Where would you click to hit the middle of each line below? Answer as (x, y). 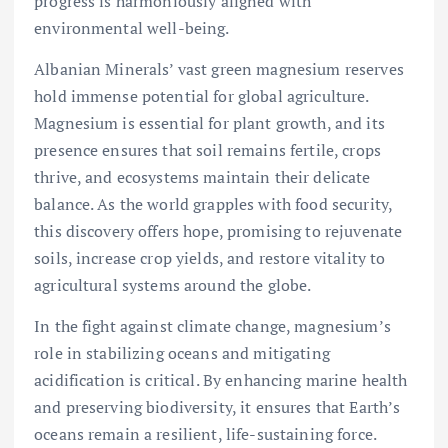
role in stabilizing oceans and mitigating (182, 352)
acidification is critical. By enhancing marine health (221, 379)
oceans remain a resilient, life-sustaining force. (205, 433)
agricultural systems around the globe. (173, 284)
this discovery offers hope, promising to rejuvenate (218, 230)
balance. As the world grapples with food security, (213, 203)
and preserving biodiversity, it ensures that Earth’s (217, 406)
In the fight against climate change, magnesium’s (212, 325)
